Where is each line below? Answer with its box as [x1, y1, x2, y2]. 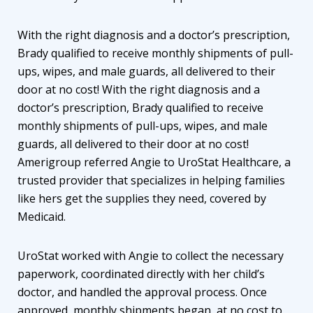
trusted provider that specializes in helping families [17, 172, 285, 188]
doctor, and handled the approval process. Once [17, 284, 267, 300]
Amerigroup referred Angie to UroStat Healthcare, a [17, 154, 291, 170]
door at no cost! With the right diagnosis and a [17, 81, 260, 97]
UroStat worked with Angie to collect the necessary [17, 247, 284, 263]
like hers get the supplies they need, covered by [17, 190, 266, 206]
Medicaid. [17, 208, 68, 224]
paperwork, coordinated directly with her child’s [17, 265, 265, 282]
